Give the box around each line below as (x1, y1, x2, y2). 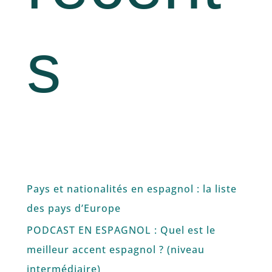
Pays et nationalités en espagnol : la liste (26, 182, 237, 195)
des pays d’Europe (26, 201, 121, 215)
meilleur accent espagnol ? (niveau (26, 242, 205, 256)
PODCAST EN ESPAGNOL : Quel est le (26, 223, 216, 237)
